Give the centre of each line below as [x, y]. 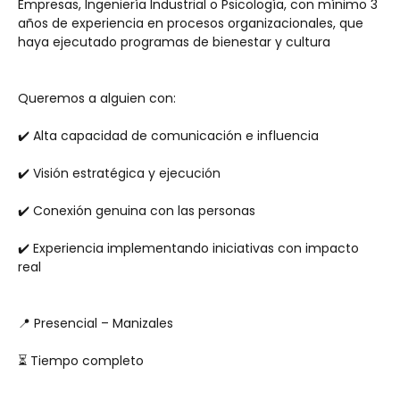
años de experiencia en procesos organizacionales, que [191, 23]
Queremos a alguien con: [97, 98]
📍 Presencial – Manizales [96, 323]
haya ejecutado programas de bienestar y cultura [174, 42]
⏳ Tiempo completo [81, 361]
